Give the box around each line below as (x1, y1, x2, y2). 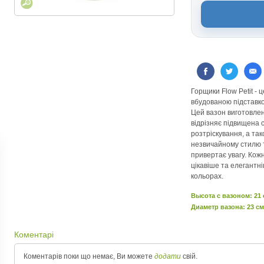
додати (154, 252, 181, 260)
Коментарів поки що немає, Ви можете (24, 252, 154, 260)
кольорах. (191, 172, 223, 180)
